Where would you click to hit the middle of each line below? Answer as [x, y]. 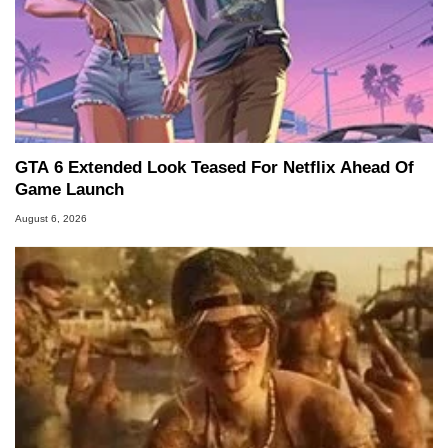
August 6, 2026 [51, 218]
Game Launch [69, 189]
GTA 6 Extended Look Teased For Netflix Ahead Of [214, 167]
